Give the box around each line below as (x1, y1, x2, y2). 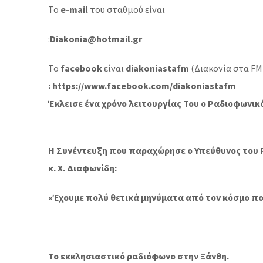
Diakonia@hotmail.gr (50, 33, 142, 45)
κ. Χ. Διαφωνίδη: (48, 162, 117, 174)
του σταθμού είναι (88, 4, 165, 15)
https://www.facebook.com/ (52, 80, 173, 92)
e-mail (60, 4, 88, 15)
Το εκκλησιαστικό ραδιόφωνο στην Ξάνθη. (48, 250, 229, 262)
